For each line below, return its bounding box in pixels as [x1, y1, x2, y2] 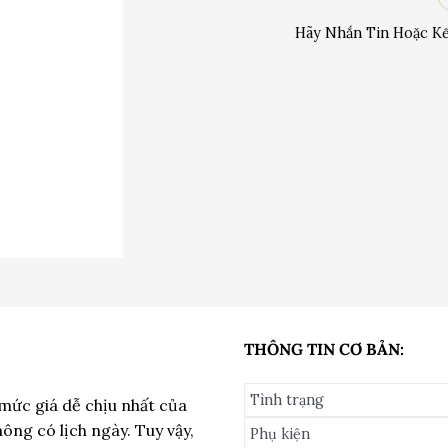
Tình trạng [250, 390, 324, 409]
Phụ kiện [250, 424, 310, 443]
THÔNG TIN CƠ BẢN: [244, 339, 404, 360]
